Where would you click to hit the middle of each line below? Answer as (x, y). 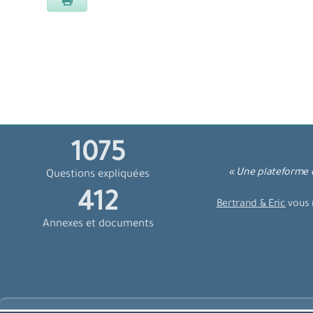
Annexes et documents (98, 225)
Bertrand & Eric (251, 205)
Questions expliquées (98, 175)
